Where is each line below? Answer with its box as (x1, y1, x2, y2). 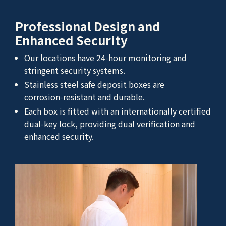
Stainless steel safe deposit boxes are (24, 78, 164, 91)
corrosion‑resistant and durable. (24, 91, 145, 103)
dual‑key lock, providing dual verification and (24, 118, 195, 130)
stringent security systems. (24, 64, 125, 77)
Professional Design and (15, 17, 160, 35)
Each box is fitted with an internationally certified (24, 105, 211, 118)
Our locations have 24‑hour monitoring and (24, 51, 187, 64)
